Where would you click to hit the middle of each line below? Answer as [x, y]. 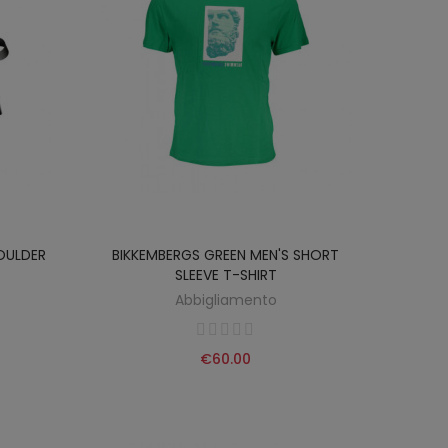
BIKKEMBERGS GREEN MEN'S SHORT [226, 255]
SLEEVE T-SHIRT [225, 275]
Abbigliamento [225, 300]
